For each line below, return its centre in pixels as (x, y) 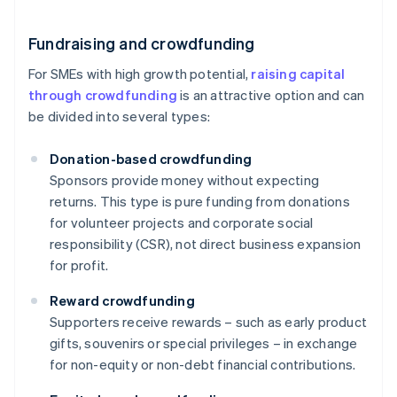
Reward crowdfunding (122, 301)
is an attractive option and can (271, 95)
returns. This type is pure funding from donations (200, 202)
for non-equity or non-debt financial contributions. (203, 365)
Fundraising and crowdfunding (142, 43)
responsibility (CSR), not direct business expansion (206, 244)
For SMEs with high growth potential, (140, 74)
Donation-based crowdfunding (151, 159)
